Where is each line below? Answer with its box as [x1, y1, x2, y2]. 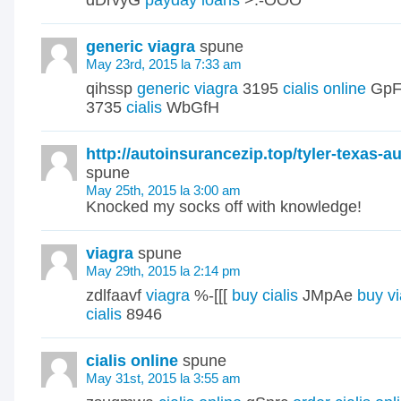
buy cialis [232, 286, 298, 304]
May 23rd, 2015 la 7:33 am [86, 56, 242, 72]
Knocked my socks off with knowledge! [86, 198, 362, 216]
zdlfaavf [86, 286, 146, 304]
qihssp [86, 80, 137, 98]
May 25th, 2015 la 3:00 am [86, 183, 241, 198]
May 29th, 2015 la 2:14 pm [86, 263, 241, 278]
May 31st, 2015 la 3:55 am [86, 371, 241, 386]
